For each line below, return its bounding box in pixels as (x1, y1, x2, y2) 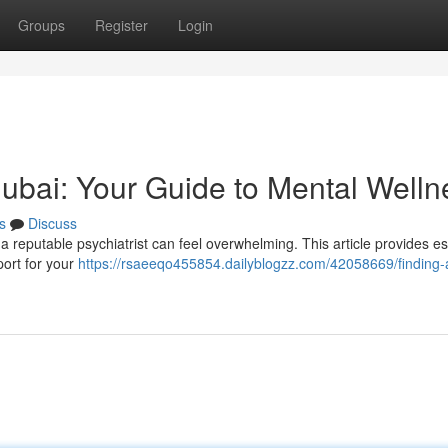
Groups (18, 15, 65, 35)
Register (95, 15, 148, 35)
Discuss (28, 213, 77, 233)
